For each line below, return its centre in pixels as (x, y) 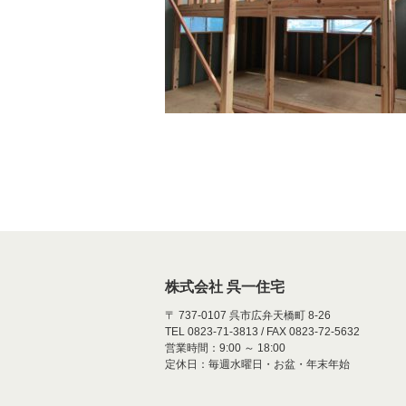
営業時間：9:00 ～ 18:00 (225, 348)
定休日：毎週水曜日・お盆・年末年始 (257, 364)
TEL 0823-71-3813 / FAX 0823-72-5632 (262, 332)
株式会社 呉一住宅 (225, 287)
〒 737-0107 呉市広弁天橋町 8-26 (248, 315)
